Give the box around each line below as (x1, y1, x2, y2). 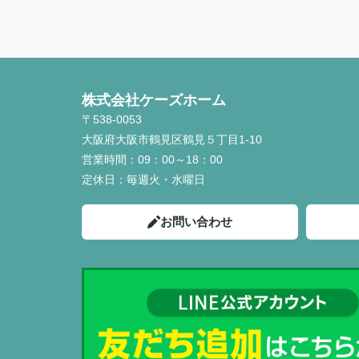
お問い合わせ (160, 215, 232, 229)
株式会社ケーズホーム (82, 92, 226, 109)
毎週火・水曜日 (127, 173, 205, 187)
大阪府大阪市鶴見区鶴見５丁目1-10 (82, 133, 265, 147)
